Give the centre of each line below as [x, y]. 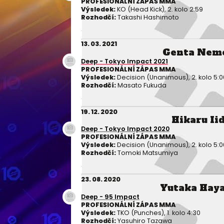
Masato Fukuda [141, 85]
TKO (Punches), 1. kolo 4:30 [158, 212]
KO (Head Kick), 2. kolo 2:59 [159, 9]
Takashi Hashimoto [147, 17]
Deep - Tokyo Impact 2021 [124, 61]
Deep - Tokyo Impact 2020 [125, 129]
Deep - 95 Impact [110, 196]
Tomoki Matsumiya [147, 153]
